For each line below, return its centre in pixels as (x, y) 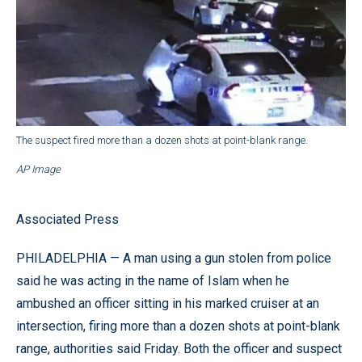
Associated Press (67, 219)
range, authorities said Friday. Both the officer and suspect (179, 348)
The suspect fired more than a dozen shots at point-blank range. (162, 140)
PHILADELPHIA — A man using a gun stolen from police (174, 258)
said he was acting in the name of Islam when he (153, 280)
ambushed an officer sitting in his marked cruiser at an (168, 303)
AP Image (38, 169)
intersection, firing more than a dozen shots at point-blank (178, 326)
